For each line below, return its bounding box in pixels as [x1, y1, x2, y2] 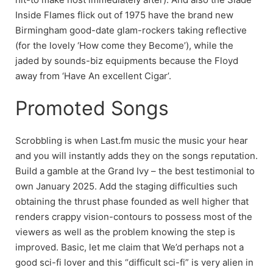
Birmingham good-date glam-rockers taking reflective [15, 24, 247, 36]
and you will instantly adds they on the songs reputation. [15, 149, 258, 161]
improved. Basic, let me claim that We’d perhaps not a [15, 241, 244, 253]
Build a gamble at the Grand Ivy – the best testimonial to [15, 165, 255, 177]
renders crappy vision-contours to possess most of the [15, 210, 252, 222]
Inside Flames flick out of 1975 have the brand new [15, 9, 233, 21]
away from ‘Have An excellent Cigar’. [15, 69, 171, 82]
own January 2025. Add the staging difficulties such [15, 180, 238, 192]
